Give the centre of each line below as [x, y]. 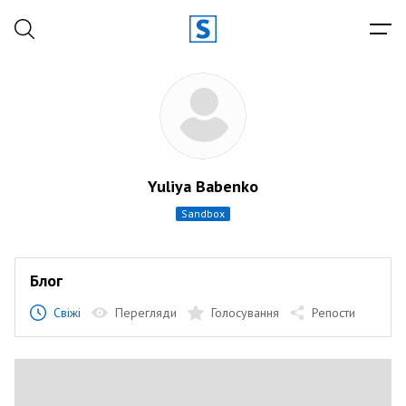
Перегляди [146, 313]
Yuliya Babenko [203, 186]
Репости [333, 313]
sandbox [206, 213]
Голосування [245, 313]
